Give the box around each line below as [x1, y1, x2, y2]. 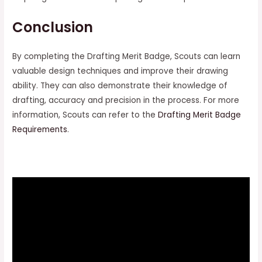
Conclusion [12, 17, 94, 37]
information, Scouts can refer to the [12, 109, 158, 121]
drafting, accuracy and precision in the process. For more [12, 95, 240, 106]
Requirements [12, 124, 68, 136]
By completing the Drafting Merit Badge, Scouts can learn [12, 51, 241, 63]
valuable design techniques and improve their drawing [12, 65, 229, 77]
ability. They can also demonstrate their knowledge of [12, 80, 228, 92]
